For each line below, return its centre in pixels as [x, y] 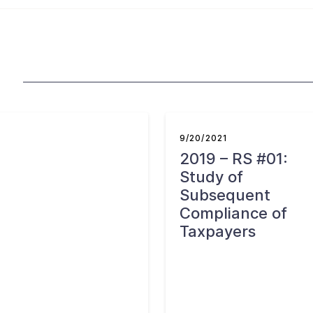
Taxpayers [217, 231]
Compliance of [233, 213]
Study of [211, 177]
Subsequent [225, 195]
